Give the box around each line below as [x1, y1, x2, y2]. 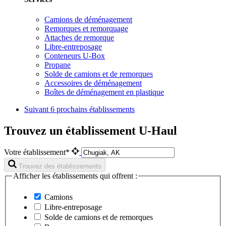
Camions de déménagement [44, 15, 132, 24]
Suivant [24, 104, 50, 114]
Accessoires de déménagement [44, 78, 142, 87]
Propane [44, 60, 71, 69]
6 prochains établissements [50, 104, 135, 114]
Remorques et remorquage [44, 24, 128, 33]
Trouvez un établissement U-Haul [4, 124, 177, 137]
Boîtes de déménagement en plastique [44, 87, 164, 96]
